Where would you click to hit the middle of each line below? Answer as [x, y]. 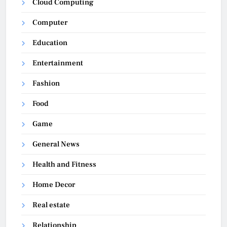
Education [50, 43]
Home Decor [54, 185]
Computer [50, 23]
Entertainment [58, 63]
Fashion [46, 84]
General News [56, 144]
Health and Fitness [64, 165]
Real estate [51, 205]
